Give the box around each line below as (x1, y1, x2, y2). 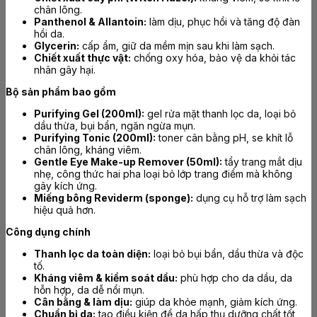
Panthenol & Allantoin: (34, 16, 146, 28)
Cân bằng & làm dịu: (34, 296, 132, 309)
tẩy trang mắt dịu (222, 156, 302, 168)
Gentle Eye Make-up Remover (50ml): (34, 156, 222, 168)
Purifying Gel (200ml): (34, 108, 144, 120)
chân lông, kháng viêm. (34, 144, 142, 156)
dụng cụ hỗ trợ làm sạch (193, 192, 306, 204)
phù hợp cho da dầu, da (178, 272, 292, 284)
